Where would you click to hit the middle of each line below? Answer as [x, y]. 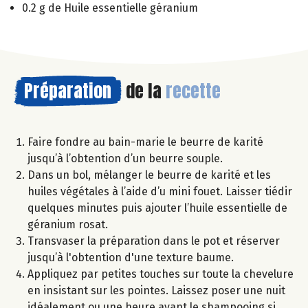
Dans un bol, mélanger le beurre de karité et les [149, 175]
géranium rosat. [68, 224]
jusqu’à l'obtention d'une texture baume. [131, 257]
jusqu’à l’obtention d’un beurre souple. [125, 158]
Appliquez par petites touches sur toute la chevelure [161, 274]
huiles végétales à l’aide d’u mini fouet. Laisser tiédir [160, 191]
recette [193, 90]
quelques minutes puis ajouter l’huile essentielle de [157, 208]
